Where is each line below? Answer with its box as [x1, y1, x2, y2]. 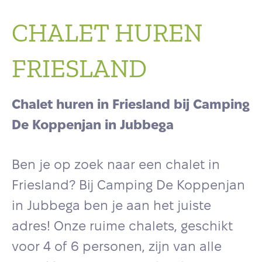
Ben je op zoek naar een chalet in [12, 159, 220, 171]
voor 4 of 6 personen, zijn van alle [12, 241, 222, 253]
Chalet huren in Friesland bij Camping [12, 99, 250, 111]
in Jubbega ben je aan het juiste [12, 200, 211, 212]
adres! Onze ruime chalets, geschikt [12, 220, 233, 233]
